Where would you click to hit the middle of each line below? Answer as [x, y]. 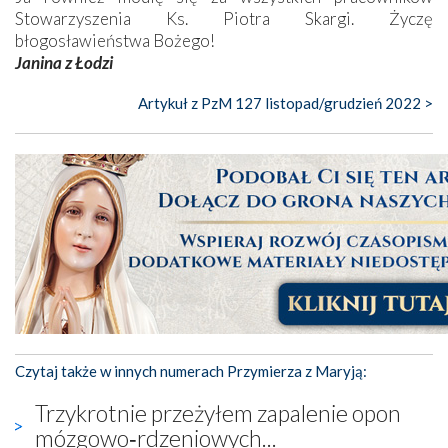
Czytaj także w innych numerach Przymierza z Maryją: [191, 370]
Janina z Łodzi [64, 62]
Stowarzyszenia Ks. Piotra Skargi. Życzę [224, 18]
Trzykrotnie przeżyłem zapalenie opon [218, 412]
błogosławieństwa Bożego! [115, 40]
